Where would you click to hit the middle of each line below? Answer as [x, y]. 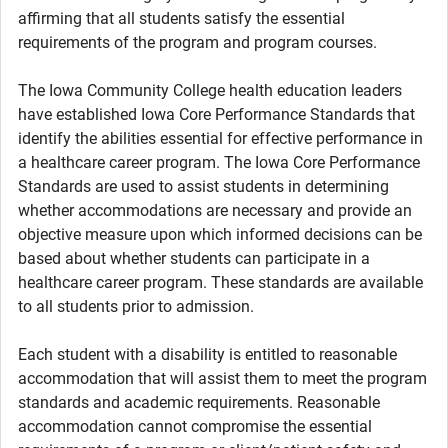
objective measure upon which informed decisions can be [220, 234]
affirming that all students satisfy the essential [181, 18]
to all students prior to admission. [136, 306]
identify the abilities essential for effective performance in [220, 138]
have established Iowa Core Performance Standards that [216, 114]
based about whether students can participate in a [194, 258]
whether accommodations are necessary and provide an [215, 210]
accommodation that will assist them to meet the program [222, 378]
